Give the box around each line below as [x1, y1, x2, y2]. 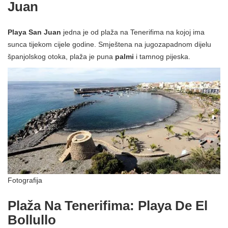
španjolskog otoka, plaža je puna [8, 52, 115, 61]
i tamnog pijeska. [134, 52, 190, 61]
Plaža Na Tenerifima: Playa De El [8, 198, 208, 213]
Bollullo [8, 212, 56, 227]
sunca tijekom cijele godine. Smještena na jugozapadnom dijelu [8, 40, 211, 48]
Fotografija [8, 176, 42, 184]
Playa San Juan [8, 27, 61, 36]
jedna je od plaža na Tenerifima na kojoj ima [61, 27, 205, 36]
